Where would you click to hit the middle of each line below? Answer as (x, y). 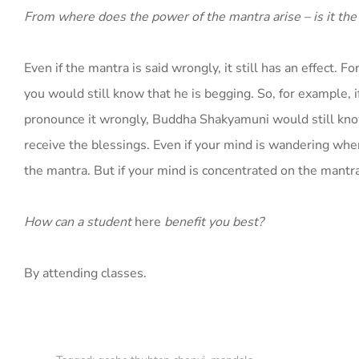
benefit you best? (212, 222)
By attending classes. (85, 273)
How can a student (79, 222)
